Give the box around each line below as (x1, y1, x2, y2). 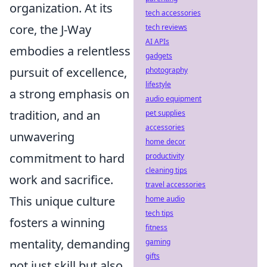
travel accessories (145, 179, 206, 190)
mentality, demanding (10, 236, 130, 252)
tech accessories (145, 8, 201, 18)
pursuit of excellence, (10, 64, 127, 80)
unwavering (10, 129, 74, 145)
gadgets (145, 51, 172, 61)
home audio (145, 194, 185, 204)
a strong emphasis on (10, 86, 129, 102)
